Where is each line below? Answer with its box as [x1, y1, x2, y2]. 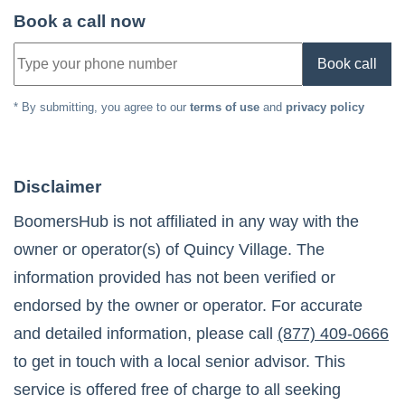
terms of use [190, 100, 259, 115]
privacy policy [286, 100, 364, 115]
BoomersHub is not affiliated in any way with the [14, 212, 359, 231]
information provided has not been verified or [14, 268, 335, 287]
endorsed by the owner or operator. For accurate [14, 297, 363, 316]
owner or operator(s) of [14, 240, 184, 259]
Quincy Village [184, 240, 287, 259]
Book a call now [14, 12, 146, 32]
